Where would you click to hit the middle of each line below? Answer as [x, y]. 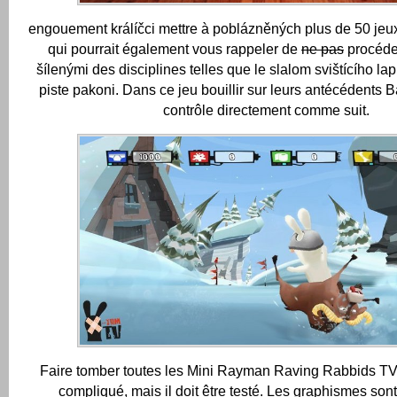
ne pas [323, 49]
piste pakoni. [78, 90]
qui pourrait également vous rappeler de [175, 49]
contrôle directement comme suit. [266, 110]
